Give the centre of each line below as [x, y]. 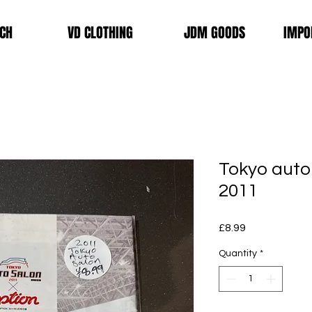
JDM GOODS [214, 33]
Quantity [238, 253]
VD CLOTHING [100, 33]
